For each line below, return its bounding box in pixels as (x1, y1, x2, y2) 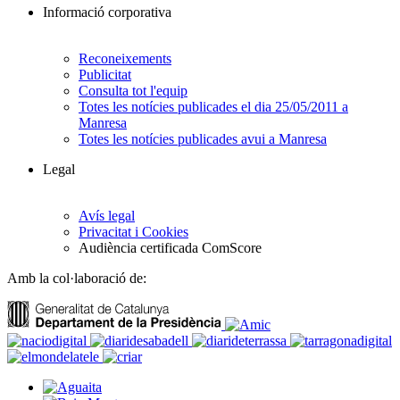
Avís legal (79, 208, 135, 224)
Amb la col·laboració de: (7, 271, 146, 287)
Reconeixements (79, 51, 171, 67)
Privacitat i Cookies (79, 224, 188, 240)
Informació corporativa (43, 4, 171, 21)
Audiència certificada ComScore (79, 240, 262, 256)
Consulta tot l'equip (79, 83, 187, 99)
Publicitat (79, 67, 131, 83)
